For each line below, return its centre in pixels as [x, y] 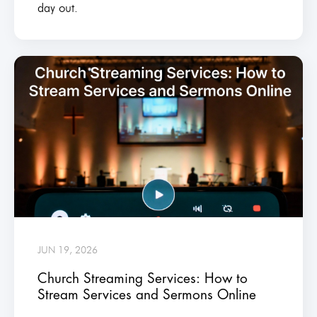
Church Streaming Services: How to [142, 278]
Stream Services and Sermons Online [146, 294]
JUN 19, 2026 [67, 249]
